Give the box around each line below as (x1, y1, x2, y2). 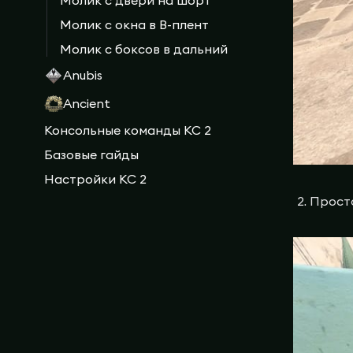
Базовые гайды (44, 146, 139, 162)
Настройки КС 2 (44, 170, 147, 187)
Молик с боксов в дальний (60, 40, 228, 57)
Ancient (63, 95, 110, 112)
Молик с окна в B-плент (60, 16, 209, 32)
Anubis (63, 67, 102, 84)
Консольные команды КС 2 (44, 121, 211, 138)
